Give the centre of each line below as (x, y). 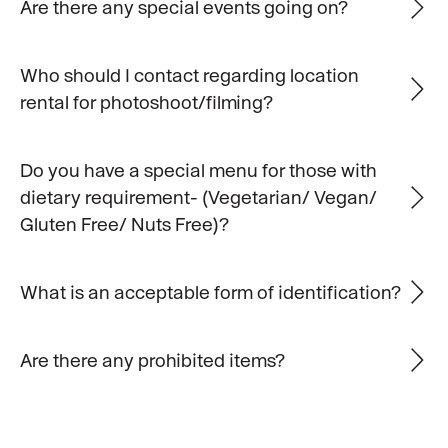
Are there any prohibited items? (152, 359)
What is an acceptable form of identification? (210, 291)
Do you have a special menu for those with (198, 169)
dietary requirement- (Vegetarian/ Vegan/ (198, 196)
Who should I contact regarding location (189, 75)
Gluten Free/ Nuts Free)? (124, 223)
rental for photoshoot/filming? (146, 102)
